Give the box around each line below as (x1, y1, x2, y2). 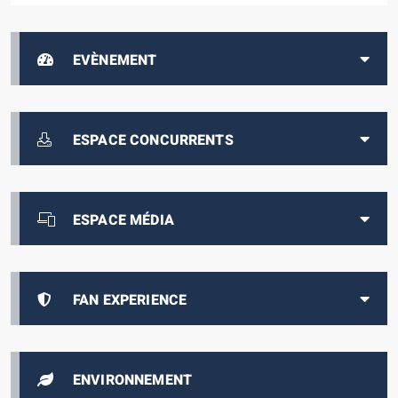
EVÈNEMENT (73, 50, 157, 72)
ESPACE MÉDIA (73, 210, 174, 232)
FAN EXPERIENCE (73, 290, 187, 312)
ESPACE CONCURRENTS (73, 130, 234, 152)
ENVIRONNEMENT (73, 370, 192, 392)
